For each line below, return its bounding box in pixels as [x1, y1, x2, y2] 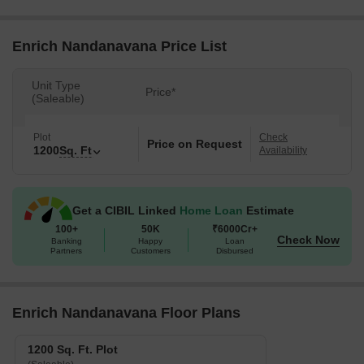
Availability [259, 145, 307, 156]
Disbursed [216, 246, 254, 255]
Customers [130, 246, 171, 255]
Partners [50, 246, 83, 255]
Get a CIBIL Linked [72, 203, 180, 217]
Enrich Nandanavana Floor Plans [12, 305, 240, 321]
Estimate [243, 203, 294, 217]
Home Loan [180, 203, 243, 217]
